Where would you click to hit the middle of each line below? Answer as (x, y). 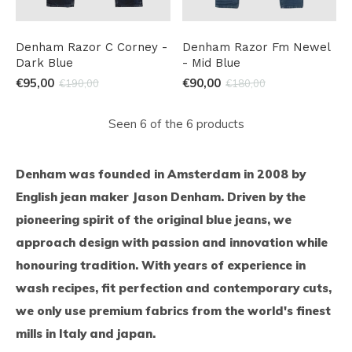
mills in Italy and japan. (86, 333)
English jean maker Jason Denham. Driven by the (161, 196)
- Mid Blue (211, 62)
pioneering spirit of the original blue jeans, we (154, 219)
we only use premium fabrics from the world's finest (173, 310)
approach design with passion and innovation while (172, 242)
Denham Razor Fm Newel (256, 47)
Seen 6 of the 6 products (176, 123)
